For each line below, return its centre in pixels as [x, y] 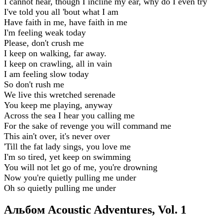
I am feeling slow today [46, 74]
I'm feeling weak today [45, 32]
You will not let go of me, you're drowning [81, 167]
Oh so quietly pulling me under [60, 188]
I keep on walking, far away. [55, 53]
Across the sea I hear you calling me [69, 115]
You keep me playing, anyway [58, 105]
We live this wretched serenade [60, 94]
